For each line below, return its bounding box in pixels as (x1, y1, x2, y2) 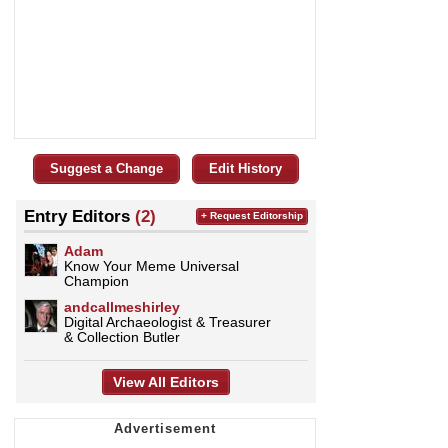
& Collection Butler (64, 328, 180, 345)
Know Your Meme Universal (64, 257, 239, 274)
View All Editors (113, 373, 219, 390)
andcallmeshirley (64, 298, 180, 315)
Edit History (209, 160, 282, 176)
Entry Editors (24, 206, 135, 225)
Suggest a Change (50, 160, 163, 176)
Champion (64, 272, 129, 289)
